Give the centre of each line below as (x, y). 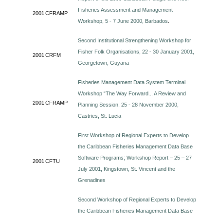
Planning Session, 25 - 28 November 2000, (128, 105)
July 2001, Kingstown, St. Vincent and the (127, 169)
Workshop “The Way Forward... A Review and (132, 93)
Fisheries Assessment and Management (126, 10)
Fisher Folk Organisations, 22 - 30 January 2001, (136, 52)
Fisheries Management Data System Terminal (132, 82)
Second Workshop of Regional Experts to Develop (137, 200)
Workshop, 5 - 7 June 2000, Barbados (123, 21)
